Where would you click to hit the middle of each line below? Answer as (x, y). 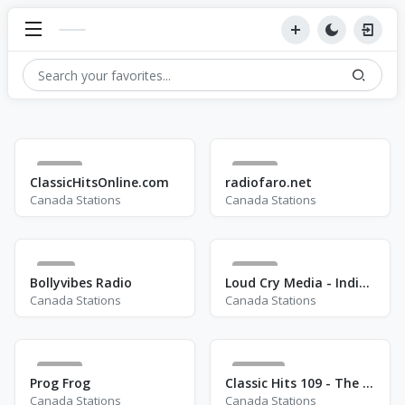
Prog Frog (60, 383)
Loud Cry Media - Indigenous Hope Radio (364, 283)
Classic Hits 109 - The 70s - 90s (368, 383)
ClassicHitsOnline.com (99, 182)
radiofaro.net (268, 182)
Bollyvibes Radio (81, 283)
